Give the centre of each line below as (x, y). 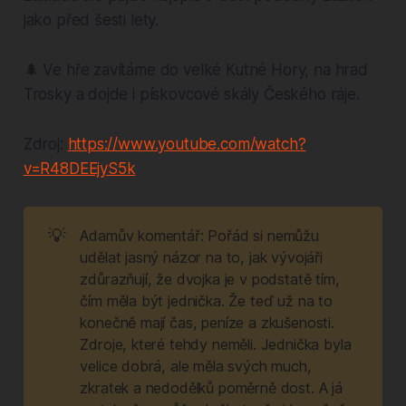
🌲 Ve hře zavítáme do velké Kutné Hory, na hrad (195, 70)
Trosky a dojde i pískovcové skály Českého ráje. (191, 95)
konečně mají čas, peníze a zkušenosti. (207, 323)
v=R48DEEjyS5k (79, 169)
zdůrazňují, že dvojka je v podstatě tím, (210, 280)
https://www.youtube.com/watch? (187, 145)
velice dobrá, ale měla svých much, (196, 367)
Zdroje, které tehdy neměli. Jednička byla (216, 345)
